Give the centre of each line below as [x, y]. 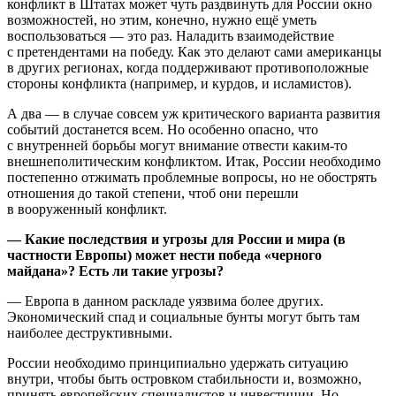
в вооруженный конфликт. [87, 209]
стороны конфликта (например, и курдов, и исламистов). [179, 84]
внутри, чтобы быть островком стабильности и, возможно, [184, 379]
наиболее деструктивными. [90, 333]
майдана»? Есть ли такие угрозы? [115, 271]
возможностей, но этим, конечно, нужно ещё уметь [162, 20]
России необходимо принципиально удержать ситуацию [178, 363]
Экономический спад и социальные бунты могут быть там [183, 317]
